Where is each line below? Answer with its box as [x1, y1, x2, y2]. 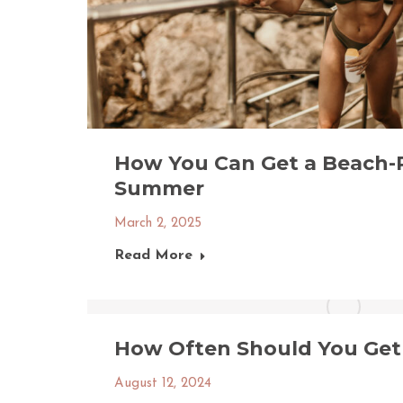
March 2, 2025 [114, 217, 201, 230]
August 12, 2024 [114, 377, 211, 390]
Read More [114, 248, 193, 263]
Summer [114, 176, 204, 201]
